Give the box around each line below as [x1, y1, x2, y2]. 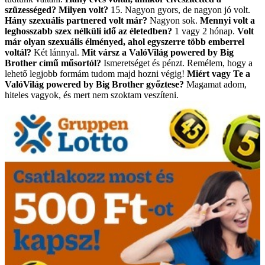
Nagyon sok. [147, 15, 200, 25]
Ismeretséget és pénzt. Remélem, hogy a [101, 57, 253, 68]
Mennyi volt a [200, 15, 255, 25]
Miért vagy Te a [187, 68, 250, 79]
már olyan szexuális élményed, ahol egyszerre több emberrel [5, 36, 244, 47]
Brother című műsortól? [5, 57, 101, 68]
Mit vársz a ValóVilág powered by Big [82, 47, 234, 57]
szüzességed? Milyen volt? [5, 4, 108, 15]
